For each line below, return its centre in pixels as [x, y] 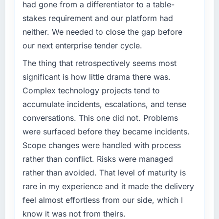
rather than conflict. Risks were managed [98, 159]
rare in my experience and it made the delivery [108, 186]
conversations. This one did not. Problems [100, 118]
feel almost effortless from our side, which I [102, 200]
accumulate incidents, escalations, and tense [104, 104]
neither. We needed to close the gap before [102, 32]
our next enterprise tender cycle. [82, 45]
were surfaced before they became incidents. [106, 131]
